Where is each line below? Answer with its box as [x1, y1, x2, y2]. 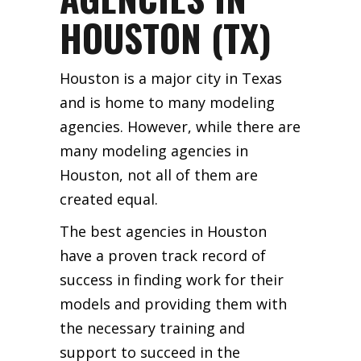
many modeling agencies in [60, 140, 248, 160]
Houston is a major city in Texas [60, 68, 282, 88]
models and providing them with [60, 293, 287, 313]
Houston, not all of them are [60, 164, 258, 185]
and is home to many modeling [60, 92, 275, 112]
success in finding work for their [60, 269, 284, 289]
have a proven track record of [60, 245, 266, 265]
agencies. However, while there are [60, 116, 301, 136]
